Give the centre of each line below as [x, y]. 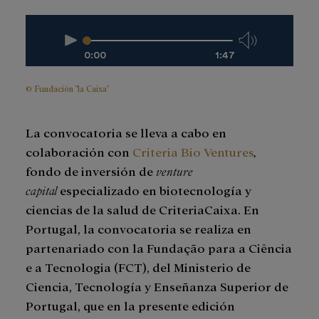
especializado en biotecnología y [154, 190]
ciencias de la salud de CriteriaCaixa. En [142, 209]
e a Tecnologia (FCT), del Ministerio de [138, 267]
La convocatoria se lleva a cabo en [126, 132]
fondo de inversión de [91, 171]
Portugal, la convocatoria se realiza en [138, 229]
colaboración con [79, 152]
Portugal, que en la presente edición [130, 305]
